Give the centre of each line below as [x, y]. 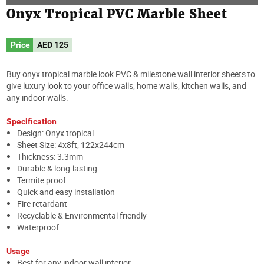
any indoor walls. [37, 97]
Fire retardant [42, 203]
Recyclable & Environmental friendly [82, 215]
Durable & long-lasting [57, 168]
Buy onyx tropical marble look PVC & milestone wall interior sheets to [131, 74]
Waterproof [38, 227]
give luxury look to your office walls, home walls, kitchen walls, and [126, 85]
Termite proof [42, 180]
